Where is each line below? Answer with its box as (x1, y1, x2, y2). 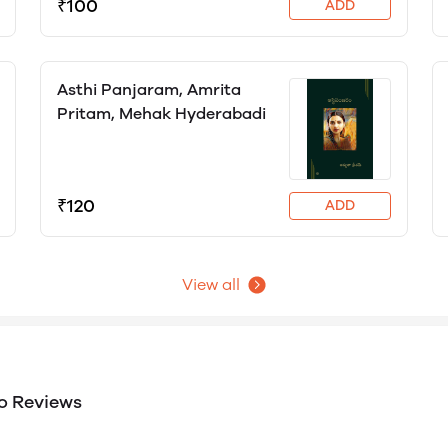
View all (182, 275, 240, 294)
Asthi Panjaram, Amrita (56, 80, 241, 99)
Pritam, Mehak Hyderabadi (56, 104, 266, 123)
